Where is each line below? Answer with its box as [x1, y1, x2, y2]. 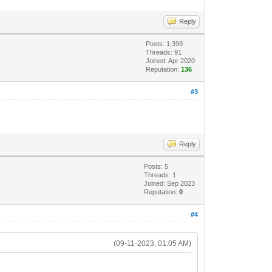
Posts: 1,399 [146, 39, 183, 47]
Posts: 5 [144, 162, 169, 170]
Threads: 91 [146, 48, 182, 56]
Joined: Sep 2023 [144, 179, 195, 187]
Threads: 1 [144, 171, 177, 178]
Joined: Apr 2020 [146, 56, 195, 64]
